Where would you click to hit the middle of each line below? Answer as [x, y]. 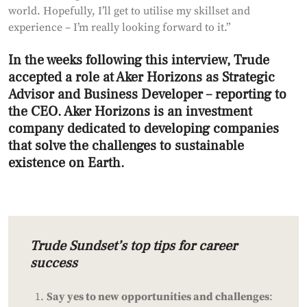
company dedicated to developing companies [144, 128]
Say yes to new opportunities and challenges [158, 296]
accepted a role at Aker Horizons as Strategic [142, 77]
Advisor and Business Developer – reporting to [147, 94]
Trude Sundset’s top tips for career [134, 246]
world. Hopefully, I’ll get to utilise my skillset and [129, 11]
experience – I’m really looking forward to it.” [120, 27]
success [54, 263]
